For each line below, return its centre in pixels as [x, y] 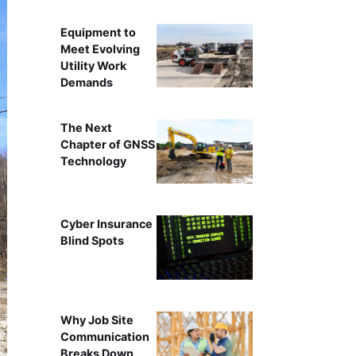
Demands [86, 82]
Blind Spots [92, 241]
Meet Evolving [100, 48]
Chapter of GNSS [107, 145]
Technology [93, 161]
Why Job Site [97, 319]
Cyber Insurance [106, 224]
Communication [104, 336]
